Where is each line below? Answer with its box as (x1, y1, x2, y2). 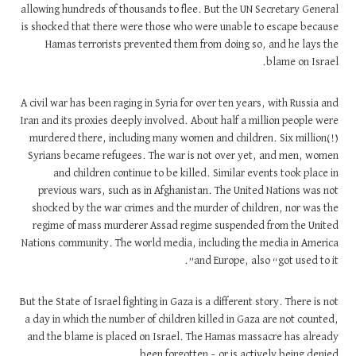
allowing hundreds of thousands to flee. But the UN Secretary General (27, 4, 346, 15)
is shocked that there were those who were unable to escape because (28, 21, 346, 33)
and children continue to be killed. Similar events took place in (60, 168, 346, 179)
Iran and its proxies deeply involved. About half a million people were (26, 115, 346, 126)
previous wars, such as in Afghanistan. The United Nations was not (44, 185, 346, 196)
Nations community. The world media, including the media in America (28, 238, 346, 249)
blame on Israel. (273, 56, 346, 68)
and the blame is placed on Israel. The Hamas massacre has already (33, 331, 346, 342)
